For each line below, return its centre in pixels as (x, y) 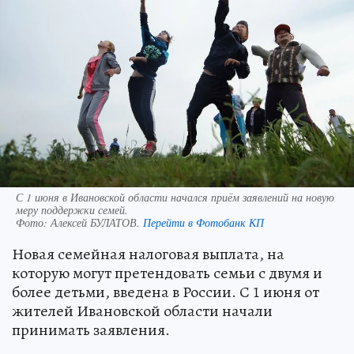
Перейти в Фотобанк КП (203, 223)
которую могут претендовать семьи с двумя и (167, 273)
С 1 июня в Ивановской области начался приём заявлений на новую (175, 198)
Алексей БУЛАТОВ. (97, 223)
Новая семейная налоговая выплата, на (148, 254)
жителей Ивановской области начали (142, 311)
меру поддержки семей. (72, 210)
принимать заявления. (91, 330)
